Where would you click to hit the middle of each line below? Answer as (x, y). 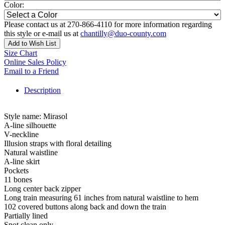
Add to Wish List (32, 44)
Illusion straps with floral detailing (58, 144)
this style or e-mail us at (42, 34)
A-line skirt (22, 162)
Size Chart (21, 53)
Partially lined (26, 216)
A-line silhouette (30, 126)
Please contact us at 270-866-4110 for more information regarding (108, 25)
